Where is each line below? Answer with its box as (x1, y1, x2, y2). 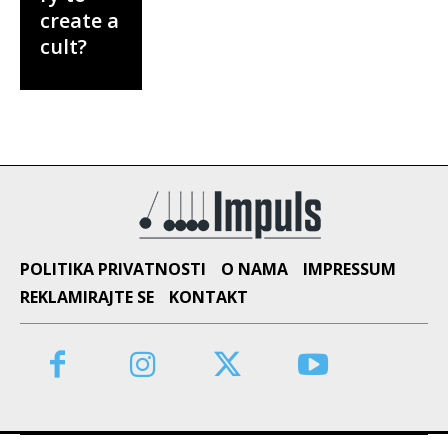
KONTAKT (169, 285, 248, 308)
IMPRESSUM (303, 257, 396, 280)
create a (40, 6, 119, 34)
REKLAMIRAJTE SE (20, 285, 154, 308)
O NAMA (221, 257, 288, 280)
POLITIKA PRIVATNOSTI (20, 257, 206, 280)
